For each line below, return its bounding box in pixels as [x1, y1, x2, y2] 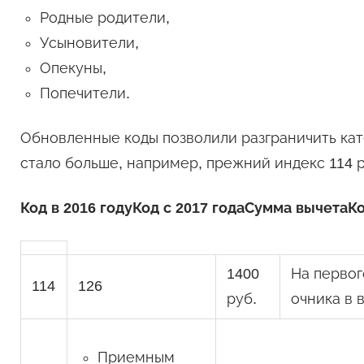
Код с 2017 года [132, 200, 245, 217]
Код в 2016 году [19, 200, 132, 217]
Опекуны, [39, 60, 106, 77]
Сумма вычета [244, 200, 348, 217]
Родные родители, [39, 10, 170, 27]
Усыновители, [39, 35, 139, 52]
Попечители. [39, 85, 130, 102]
